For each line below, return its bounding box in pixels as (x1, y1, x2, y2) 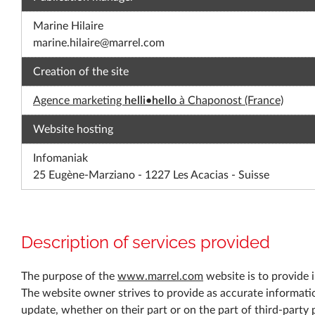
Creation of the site (33, 66, 129, 78)
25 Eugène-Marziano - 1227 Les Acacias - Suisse (33, 169, 269, 181)
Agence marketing (33, 95, 124, 107)
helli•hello (124, 95, 176, 107)
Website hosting (33, 124, 113, 136)
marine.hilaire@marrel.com (33, 37, 165, 49)
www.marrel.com (117, 271, 203, 283)
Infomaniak (33, 153, 88, 165)
